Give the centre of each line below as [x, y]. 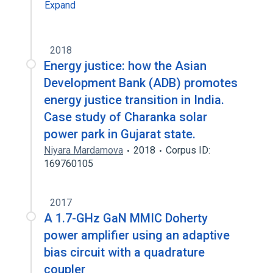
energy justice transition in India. [134, 100]
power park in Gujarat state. [120, 134]
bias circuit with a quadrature [124, 252]
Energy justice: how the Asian [125, 66]
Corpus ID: [188, 150]
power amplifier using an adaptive [137, 235]
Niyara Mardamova [83, 150]
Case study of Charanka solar [126, 117]
